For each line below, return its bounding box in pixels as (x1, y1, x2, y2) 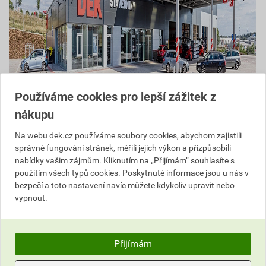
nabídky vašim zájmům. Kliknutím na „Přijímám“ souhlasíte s (15, 156, 235, 165)
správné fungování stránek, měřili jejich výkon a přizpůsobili (15, 143, 231, 153)
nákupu (15, 107, 54, 122)
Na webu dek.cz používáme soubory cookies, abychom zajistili (15, 131, 242, 140)
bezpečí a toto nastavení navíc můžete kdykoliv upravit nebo (15, 180, 235, 190)
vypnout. (15, 193, 47, 202)
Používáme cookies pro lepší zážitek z (15, 90, 216, 104)
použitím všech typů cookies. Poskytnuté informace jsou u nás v (15, 168, 249, 178)
